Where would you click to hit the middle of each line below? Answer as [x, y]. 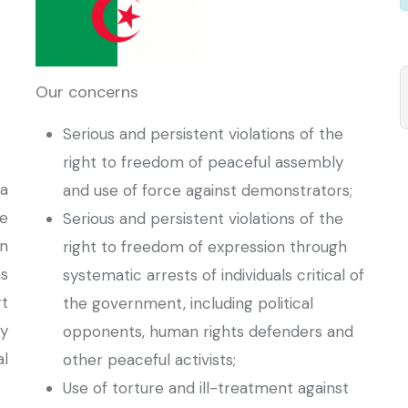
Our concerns [87, 92]
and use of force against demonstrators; [208, 190]
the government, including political [188, 303]
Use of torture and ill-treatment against [206, 388]
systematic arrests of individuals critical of [214, 275]
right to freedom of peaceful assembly [203, 162]
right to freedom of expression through [205, 247]
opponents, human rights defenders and [208, 331]
